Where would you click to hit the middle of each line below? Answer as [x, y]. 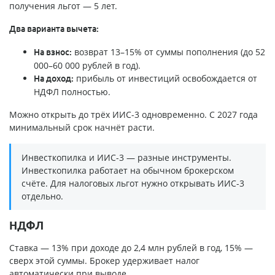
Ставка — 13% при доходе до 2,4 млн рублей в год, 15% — [131, 248]
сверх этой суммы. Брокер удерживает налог [104, 261]
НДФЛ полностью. [72, 92]
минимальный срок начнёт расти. [82, 128]
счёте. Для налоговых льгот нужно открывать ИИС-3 [133, 184]
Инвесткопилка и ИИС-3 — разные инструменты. [126, 158]
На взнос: [53, 52]
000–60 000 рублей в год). [87, 66]
